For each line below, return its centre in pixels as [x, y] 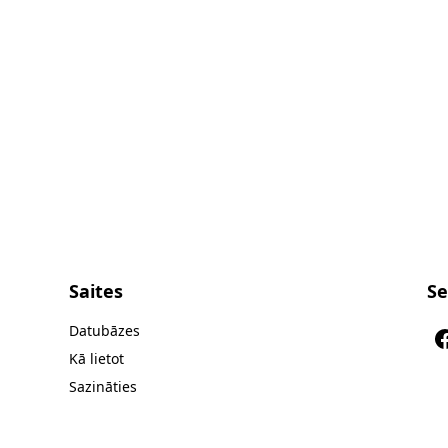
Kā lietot [97, 358]
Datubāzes [105, 330]
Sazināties [103, 386]
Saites [96, 291]
